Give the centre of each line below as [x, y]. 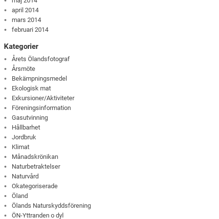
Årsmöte [24, 69]
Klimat [21, 147]
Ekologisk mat [32, 88]
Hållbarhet [26, 128]
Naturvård [25, 176]
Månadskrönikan [35, 157]
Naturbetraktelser [36, 167]
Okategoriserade [35, 186]
